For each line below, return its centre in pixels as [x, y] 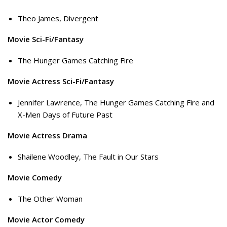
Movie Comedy [35, 178]
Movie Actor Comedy [46, 220]
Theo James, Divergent [58, 18]
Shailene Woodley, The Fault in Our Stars [88, 156]
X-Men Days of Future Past [65, 114]
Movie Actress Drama [47, 136]
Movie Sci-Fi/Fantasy [46, 39]
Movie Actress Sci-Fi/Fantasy [61, 81]
